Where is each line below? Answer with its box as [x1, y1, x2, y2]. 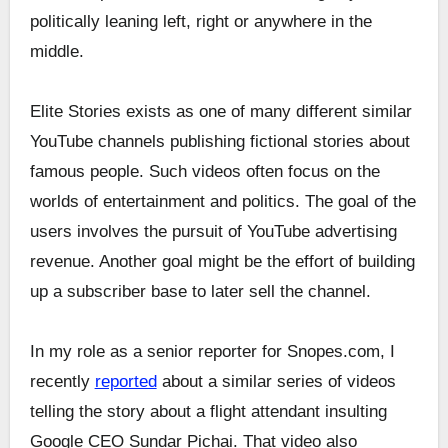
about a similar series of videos [156, 372, 396, 392]
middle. [29, 42, 84, 62]
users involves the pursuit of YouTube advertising [29, 222, 397, 242]
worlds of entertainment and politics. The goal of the [29, 192, 416, 212]
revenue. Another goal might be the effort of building [29, 252, 415, 272]
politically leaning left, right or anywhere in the [29, 12, 372, 32]
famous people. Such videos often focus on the [29, 162, 380, 182]
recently [29, 372, 95, 392]
